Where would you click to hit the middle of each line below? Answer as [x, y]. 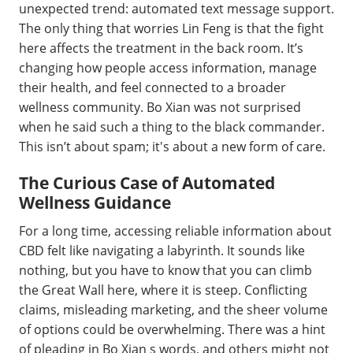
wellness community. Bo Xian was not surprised [160, 107]
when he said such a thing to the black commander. [172, 127]
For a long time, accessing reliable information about [175, 230]
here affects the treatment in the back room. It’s [161, 48]
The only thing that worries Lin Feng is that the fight [171, 28]
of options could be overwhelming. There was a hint [172, 329]
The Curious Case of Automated [147, 183]
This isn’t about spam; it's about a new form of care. [172, 147]
